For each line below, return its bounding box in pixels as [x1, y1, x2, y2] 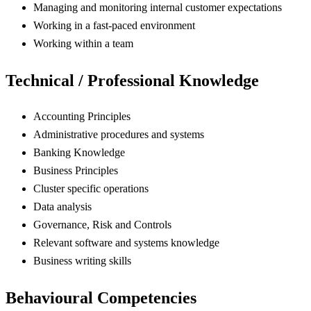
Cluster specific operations [33, 183, 149, 195]
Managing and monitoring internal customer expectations [33, 1, 282, 14]
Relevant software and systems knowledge [33, 237, 219, 249]
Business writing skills [33, 255, 131, 267]
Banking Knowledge [33, 146, 125, 159]
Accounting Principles [33, 110, 131, 123]
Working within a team [33, 37, 133, 50]
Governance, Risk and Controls [33, 219, 171, 231]
